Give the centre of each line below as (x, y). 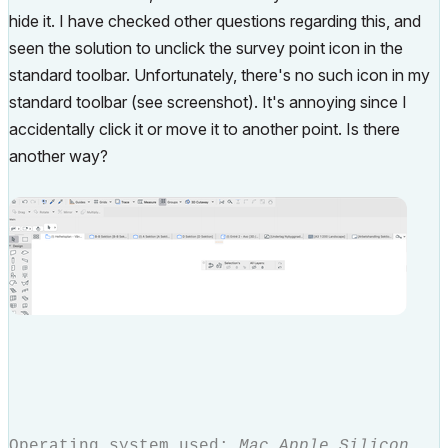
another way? (58, 156)
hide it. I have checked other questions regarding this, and (215, 21)
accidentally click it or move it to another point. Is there (204, 129)
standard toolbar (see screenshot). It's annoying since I (208, 102)
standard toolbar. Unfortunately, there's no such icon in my (219, 75)
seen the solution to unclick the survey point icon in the (206, 48)
